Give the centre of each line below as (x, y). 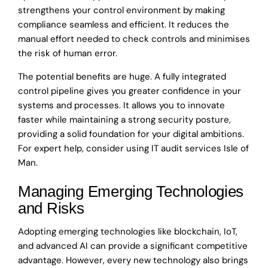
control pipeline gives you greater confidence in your (130, 91)
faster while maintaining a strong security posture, (124, 120)
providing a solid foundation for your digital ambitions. (131, 134)
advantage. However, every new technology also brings (133, 260)
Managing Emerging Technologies (131, 192)
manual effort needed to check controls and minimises (134, 39)
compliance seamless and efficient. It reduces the (124, 25)
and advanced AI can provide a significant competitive (133, 246)
